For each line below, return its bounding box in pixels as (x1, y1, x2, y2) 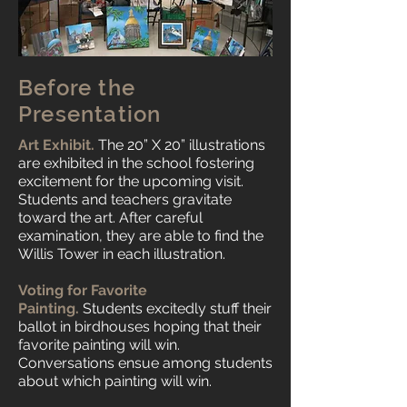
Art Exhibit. (18, 136, 94, 154)
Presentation (18, 101, 162, 127)
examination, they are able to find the (18, 227, 263, 244)
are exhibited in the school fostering (18, 154, 254, 172)
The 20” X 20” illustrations (98, 136, 265, 154)
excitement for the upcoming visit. (18, 173, 243, 190)
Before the (18, 74, 135, 101)
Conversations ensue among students (18, 354, 273, 372)
